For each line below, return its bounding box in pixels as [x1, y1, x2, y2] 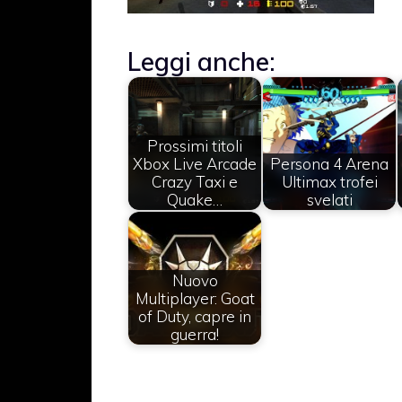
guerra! [170, 324, 219, 344]
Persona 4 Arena [270, 153, 389, 173]
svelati [306, 189, 353, 209]
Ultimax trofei [281, 171, 378, 191]
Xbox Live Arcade [133, 153, 257, 173]
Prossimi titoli [147, 135, 242, 155]
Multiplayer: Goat [135, 288, 255, 308]
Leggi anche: [127, 46, 275, 78]
